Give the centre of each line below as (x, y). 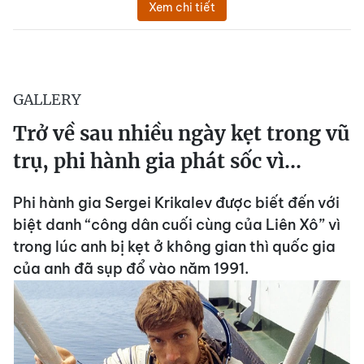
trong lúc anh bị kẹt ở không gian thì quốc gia (174, 247)
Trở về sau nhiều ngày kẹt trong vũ (181, 134)
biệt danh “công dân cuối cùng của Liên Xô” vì (177, 225)
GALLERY (47, 100)
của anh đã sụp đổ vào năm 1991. (131, 269)
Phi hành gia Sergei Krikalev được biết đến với (176, 203)
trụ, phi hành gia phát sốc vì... (157, 162)
